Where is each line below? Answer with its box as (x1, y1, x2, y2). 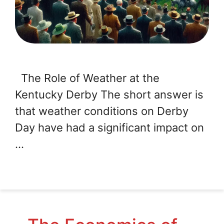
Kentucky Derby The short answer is (15, 88, 203, 101)
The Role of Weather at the (15, 71, 159, 85)
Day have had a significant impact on (15, 121, 204, 134)
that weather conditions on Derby (15, 104, 188, 118)
